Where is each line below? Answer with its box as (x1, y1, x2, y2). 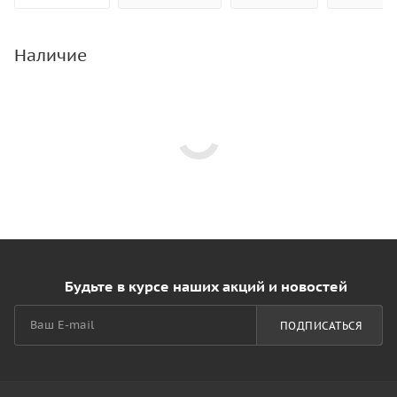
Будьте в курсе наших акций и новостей (64, 277, 347, 295)
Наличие (14, 44, 87, 66)
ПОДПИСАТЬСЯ (279, 318, 362, 332)
